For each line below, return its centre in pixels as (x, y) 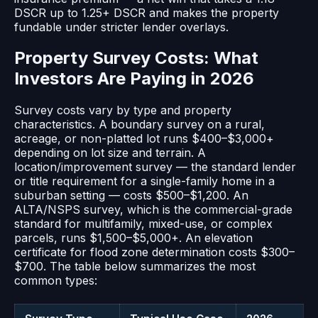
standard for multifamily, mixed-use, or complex (143, 224)
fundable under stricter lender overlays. (121, 27)
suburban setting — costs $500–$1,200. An (131, 196)
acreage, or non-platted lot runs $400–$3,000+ (144, 139)
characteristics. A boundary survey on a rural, (139, 125)
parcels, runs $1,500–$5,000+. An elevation (133, 238)
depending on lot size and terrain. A (110, 153)
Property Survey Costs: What (136, 58)
